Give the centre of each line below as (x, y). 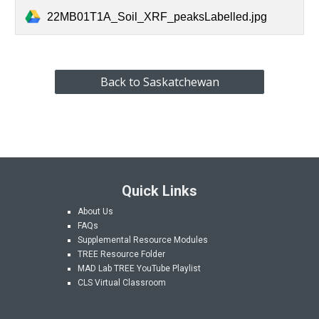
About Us (96, 211)
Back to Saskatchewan (159, 82)
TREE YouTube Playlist (158, 268)
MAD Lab (96, 268)
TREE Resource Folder (122, 254)
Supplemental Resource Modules (143, 240)
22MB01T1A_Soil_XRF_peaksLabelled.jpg (157, 16)
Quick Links (159, 191)
